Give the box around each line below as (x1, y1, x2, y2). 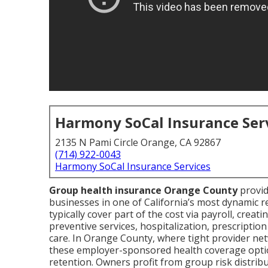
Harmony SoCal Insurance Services (55, 160, 211, 173)
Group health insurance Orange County (49, 184, 237, 197)
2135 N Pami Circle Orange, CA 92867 (55, 136, 221, 149)
